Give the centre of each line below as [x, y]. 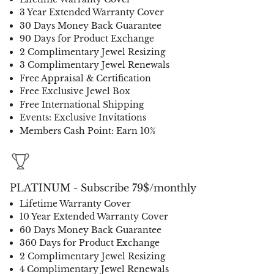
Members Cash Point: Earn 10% [87, 131]
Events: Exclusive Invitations [83, 118]
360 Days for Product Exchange [90, 243]
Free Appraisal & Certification [85, 78]
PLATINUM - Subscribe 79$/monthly [103, 187]
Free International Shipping [82, 104]
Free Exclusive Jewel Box [75, 91]
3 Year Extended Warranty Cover [92, 13]
